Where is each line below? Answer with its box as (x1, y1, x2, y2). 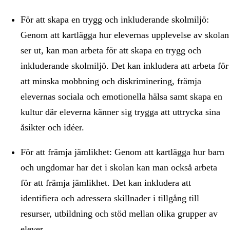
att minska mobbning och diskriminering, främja (21, 76, 201, 86)
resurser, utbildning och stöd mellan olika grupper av (21, 208, 218, 219)
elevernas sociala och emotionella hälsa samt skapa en (21, 91, 222, 102)
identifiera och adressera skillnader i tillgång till (21, 193, 199, 203)
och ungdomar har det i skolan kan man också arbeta (21, 162, 217, 172)
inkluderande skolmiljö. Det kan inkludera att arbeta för (21, 61, 228, 71)
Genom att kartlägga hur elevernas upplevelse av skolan (21, 30, 229, 40)
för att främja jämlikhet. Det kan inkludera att (21, 178, 191, 188)
